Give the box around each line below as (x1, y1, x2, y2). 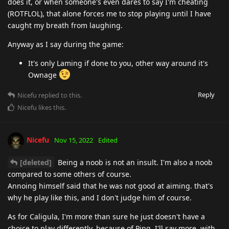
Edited (98, 135, 118, 145)
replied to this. (37, 90, 82, 100)
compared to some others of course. (8, 169, 131, 179)
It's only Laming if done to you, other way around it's (28, 58, 208, 68)
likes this (37, 102, 64, 112)
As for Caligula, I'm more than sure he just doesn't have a (8, 211, 205, 221)
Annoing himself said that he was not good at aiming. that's (8, 180, 213, 191)
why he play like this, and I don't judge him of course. (8, 192, 192, 202)
